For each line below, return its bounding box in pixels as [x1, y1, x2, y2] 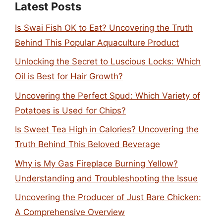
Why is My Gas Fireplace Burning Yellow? [15, 158, 178, 168]
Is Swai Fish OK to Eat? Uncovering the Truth [15, 22, 193, 33]
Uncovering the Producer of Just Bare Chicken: [15, 192, 201, 202]
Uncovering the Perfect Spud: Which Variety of [15, 90, 200, 101]
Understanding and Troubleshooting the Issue [15, 173, 198, 183]
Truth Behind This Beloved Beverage [15, 139, 160, 149]
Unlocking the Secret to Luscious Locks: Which [15, 56, 201, 66]
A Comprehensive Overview [15, 207, 125, 217]
